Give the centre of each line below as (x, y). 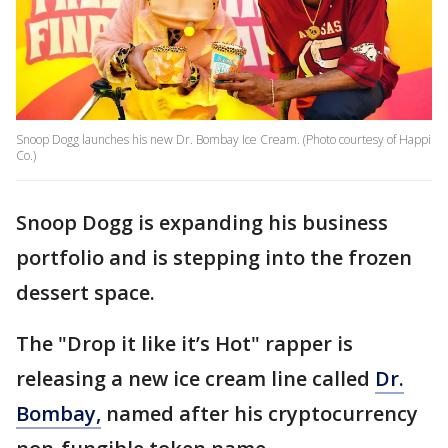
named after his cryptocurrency (259, 414)
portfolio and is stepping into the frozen (214, 258)
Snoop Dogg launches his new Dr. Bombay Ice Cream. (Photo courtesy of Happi (223, 140)
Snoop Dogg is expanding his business (202, 223)
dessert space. (88, 293)
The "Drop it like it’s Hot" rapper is (184, 344)
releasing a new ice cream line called (195, 379)
